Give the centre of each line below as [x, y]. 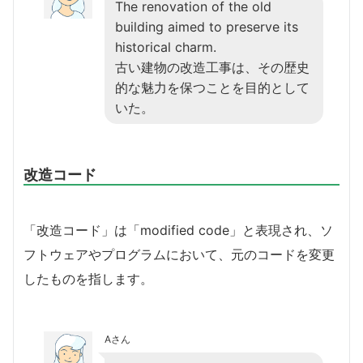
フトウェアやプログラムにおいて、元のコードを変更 [179, 254]
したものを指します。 [88, 278]
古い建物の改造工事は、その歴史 [212, 67]
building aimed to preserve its [207, 26]
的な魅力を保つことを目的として [212, 87]
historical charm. [166, 47]
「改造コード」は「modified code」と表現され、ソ [178, 230]
